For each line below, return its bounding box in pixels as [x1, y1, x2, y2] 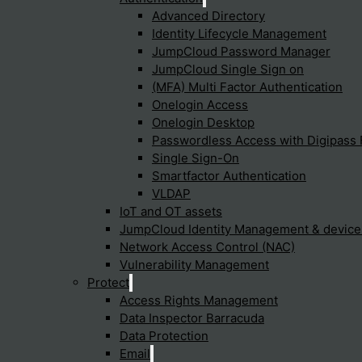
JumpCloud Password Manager [151, 43, 330, 59]
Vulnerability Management [119, 256, 269, 272]
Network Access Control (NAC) [119, 238, 295, 255]
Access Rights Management [119, 292, 278, 308]
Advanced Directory [151, 7, 265, 23]
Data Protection [119, 327, 208, 343]
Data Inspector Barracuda [119, 309, 264, 326]
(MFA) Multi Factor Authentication [151, 78, 343, 95]
